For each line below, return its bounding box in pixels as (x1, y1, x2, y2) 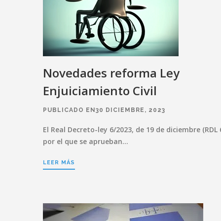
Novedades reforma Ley (43, 64, 180, 81)
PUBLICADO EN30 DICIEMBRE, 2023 (43, 106, 165, 113)
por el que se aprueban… (43, 136, 128, 146)
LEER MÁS (43, 159, 75, 166)
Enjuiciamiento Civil (43, 82, 157, 99)
